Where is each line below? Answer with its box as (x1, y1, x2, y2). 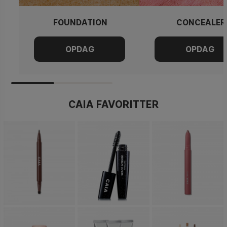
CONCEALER (176, 17, 225, 27)
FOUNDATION (53, 17, 107, 27)
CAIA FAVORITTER (68, 98, 159, 110)
